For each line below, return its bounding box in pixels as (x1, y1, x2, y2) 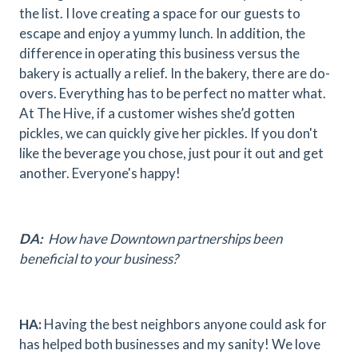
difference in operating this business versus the (19, 45, 300, 62)
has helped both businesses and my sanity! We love (19, 336, 320, 352)
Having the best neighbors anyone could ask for (42, 316, 327, 332)
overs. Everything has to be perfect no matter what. (19, 85, 326, 101)
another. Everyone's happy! (19, 165, 181, 181)
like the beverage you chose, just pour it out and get (19, 145, 324, 161)
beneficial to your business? (19, 250, 178, 267)
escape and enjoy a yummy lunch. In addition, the (19, 25, 305, 42)
